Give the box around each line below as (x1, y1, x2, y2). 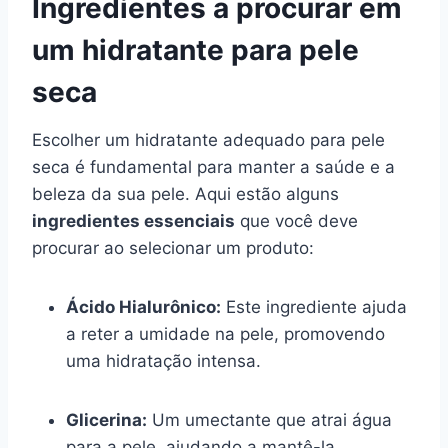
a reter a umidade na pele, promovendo (66, 323, 385, 344)
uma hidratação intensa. (66, 350, 261, 371)
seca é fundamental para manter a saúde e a (32, 156, 395, 177)
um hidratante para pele (32, 32, 359, 67)
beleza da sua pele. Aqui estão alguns (32, 183, 339, 204)
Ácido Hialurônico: (66, 296, 221, 317)
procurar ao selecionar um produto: (32, 237, 314, 258)
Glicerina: (66, 409, 147, 430)
